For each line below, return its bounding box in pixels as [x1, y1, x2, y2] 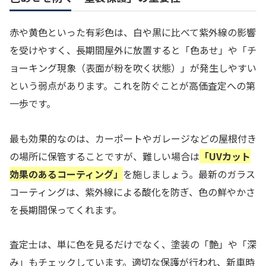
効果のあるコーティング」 [9, 166, 123, 181]
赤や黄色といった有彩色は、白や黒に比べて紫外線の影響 [9, 24, 256, 39]
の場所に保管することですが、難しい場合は [9, 148, 199, 163]
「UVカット [199, 148, 251, 163]
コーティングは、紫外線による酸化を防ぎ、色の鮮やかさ [9, 184, 255, 199]
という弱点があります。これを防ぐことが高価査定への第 [9, 78, 255, 93]
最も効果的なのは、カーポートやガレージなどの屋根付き [9, 131, 256, 145]
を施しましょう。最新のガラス [123, 166, 255, 181]
